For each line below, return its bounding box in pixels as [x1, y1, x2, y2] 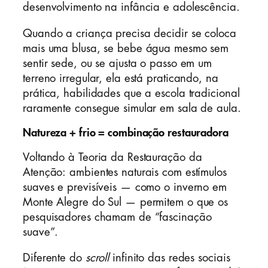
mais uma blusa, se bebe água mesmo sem [23, 42, 229, 54]
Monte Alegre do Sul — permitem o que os [23, 196, 229, 208]
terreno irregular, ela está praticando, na [23, 72, 218, 84]
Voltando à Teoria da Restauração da [23, 151, 202, 163]
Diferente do [23, 252, 86, 264]
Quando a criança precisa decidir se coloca [23, 28, 236, 39]
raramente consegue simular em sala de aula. [23, 102, 241, 114]
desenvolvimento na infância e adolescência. [23, 2, 240, 13]
